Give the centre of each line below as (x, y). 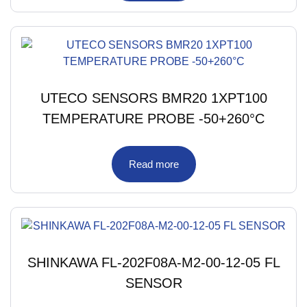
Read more (153, 164)
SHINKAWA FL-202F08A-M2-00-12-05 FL (153, 262)
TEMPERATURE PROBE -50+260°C (153, 118)
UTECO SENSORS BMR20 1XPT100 (153, 98)
